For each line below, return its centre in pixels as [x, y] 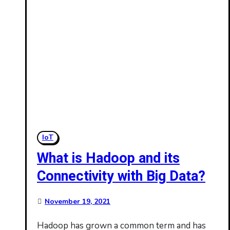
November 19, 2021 [78, 202]
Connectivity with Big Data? [121, 176]
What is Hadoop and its [108, 158]
